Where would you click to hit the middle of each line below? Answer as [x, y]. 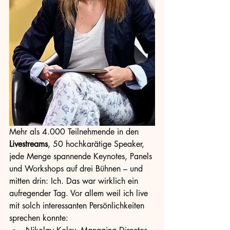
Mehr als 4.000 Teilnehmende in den [75, 132]
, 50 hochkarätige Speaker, [97, 144]
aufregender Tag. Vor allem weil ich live [80, 193]
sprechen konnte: [40, 218]
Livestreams [28, 144]
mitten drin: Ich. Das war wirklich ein [75, 181]
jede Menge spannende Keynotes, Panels [82, 156]
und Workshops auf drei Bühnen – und [77, 169]
